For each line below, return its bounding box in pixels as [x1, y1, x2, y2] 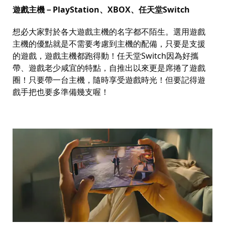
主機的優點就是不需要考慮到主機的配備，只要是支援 [13, 38, 205, 49]
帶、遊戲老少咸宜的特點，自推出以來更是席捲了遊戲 [13, 62, 205, 73]
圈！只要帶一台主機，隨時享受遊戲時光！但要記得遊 [13, 74, 205, 85]
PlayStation [53, 4, 99, 15]
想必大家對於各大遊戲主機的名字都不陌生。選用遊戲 [13, 26, 205, 37]
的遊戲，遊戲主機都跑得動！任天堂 [13, 50, 141, 61]
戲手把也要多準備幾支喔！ [13, 86, 109, 97]
